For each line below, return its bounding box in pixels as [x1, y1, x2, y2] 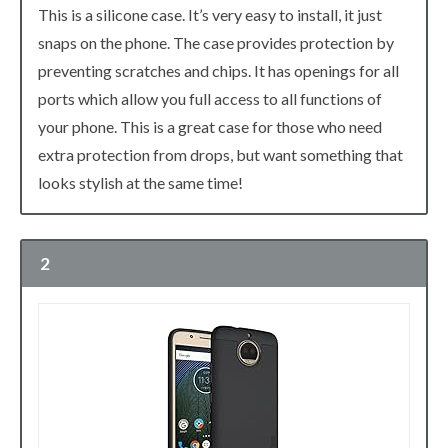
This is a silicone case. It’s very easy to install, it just [38, 5, 382, 25]
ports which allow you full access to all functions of [38, 89, 382, 109]
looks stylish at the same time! [38, 173, 243, 193]
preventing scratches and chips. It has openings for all [38, 61, 399, 81]
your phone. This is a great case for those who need [38, 117, 382, 137]
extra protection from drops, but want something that [38, 145, 403, 165]
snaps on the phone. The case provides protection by [38, 33, 394, 53]
